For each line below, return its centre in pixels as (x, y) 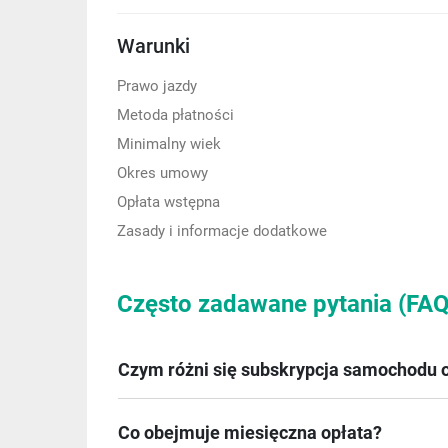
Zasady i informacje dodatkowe (222, 231)
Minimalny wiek (169, 144)
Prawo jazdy (157, 86)
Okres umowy (162, 173)
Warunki (153, 46)
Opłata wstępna (168, 202)
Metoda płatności (175, 115)
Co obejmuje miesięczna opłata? (250, 432)
